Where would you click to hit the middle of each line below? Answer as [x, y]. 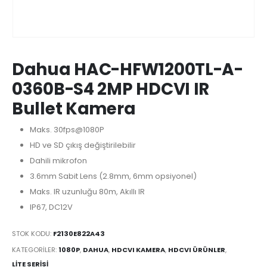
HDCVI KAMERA [138, 250]
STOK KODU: [32, 233]
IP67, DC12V [51, 207]
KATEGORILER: [35, 250]
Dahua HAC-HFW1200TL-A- [128, 70]
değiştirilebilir [110, 145]
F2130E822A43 [79, 233]
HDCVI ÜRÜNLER [197, 250]
